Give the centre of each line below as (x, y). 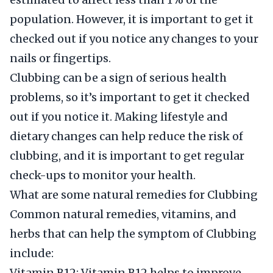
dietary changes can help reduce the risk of (126, 136)
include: (32, 253)
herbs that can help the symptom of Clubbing (133, 234)
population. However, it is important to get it (132, 19)
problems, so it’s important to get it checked (130, 97)
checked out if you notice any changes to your (134, 39)
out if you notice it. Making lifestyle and (119, 117)
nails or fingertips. (60, 58)
